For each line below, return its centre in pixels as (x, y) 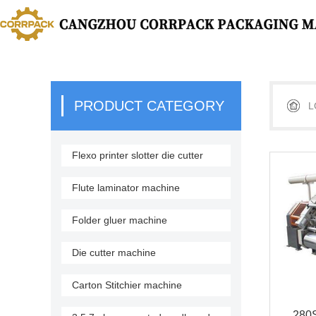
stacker (78, 177)
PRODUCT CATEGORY (149, 106)
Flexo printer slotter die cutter (138, 155)
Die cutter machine (114, 253)
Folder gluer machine (120, 220)
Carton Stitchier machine (127, 285)
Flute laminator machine (126, 188)
